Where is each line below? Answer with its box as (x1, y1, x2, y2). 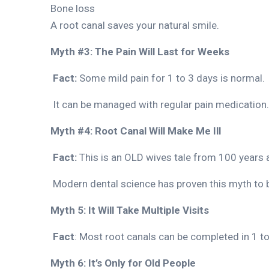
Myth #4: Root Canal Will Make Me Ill (50, 124, 221, 137)
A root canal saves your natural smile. (50, 19, 219, 31)
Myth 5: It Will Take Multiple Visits (50, 204, 209, 216)
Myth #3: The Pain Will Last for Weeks (50, 45, 229, 58)
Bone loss (50, 2, 95, 14)
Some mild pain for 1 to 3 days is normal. (79, 71, 265, 84)
